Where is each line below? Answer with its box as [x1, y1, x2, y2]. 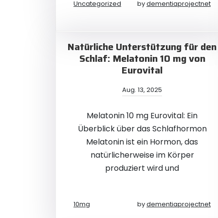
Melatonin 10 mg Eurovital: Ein [87, 110, 198, 121]
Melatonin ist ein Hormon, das [86, 136, 198, 147]
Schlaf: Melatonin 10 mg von [79, 51, 205, 66]
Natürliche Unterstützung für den [68, 39, 217, 54]
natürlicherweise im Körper [90, 149, 194, 161]
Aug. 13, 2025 [122, 85, 162, 94]
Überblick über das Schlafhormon [77, 123, 207, 134]
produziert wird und [105, 163, 179, 174]
